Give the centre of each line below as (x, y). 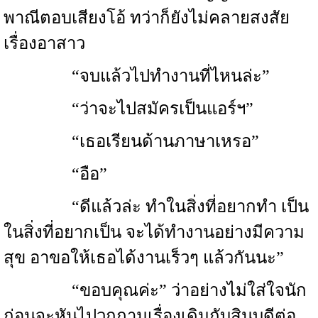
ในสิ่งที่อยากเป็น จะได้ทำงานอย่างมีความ (154, 232)
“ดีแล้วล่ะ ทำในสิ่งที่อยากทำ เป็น (156, 207)
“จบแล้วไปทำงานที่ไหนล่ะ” (137, 76)
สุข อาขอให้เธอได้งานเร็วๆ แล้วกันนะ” (144, 258)
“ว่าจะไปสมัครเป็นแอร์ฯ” (128, 109)
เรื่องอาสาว (44, 43)
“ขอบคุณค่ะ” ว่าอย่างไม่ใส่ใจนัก (155, 290)
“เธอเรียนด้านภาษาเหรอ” (131, 141)
